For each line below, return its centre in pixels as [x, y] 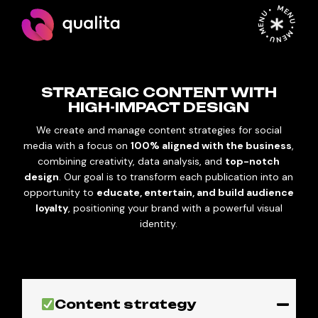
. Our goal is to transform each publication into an [176, 177]
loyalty [51, 208]
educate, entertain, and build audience [196, 192]
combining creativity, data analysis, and [132, 161]
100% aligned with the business [212, 146]
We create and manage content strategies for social [159, 130]
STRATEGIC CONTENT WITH [159, 92]
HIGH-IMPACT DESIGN [159, 107]
